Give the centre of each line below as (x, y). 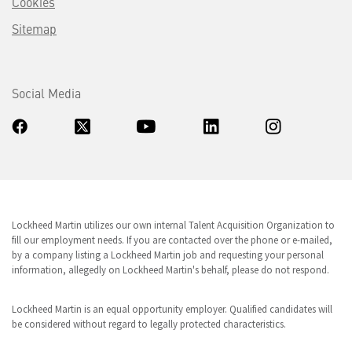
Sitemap (34, 28)
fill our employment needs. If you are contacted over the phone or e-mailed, (172, 239)
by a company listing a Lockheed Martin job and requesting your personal (168, 254)
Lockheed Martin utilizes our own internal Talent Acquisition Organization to (173, 224)
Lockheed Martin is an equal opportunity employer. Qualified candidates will (172, 308)
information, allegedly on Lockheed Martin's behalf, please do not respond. (170, 269)
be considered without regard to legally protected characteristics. (149, 323)
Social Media (46, 92)
